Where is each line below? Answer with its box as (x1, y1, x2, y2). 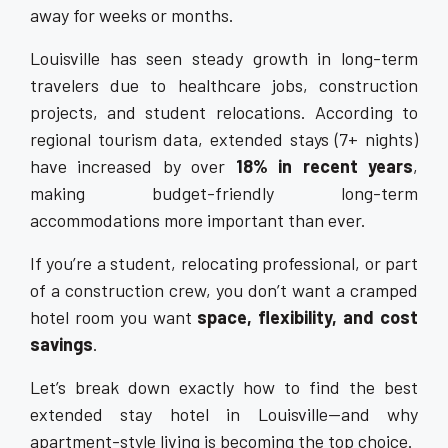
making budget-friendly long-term (30, 182, 418, 204)
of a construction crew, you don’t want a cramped (30, 279, 418, 301)
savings (30, 333, 93, 355)
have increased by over (30, 155, 236, 177)
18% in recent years (235, 155, 414, 177)
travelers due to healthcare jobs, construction (30, 74, 418, 96)
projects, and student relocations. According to (30, 101, 418, 123)
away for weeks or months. (30, 4, 234, 26)
